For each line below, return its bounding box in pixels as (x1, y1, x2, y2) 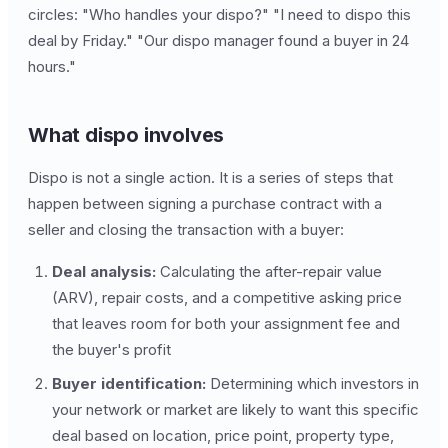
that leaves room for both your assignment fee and (52, 314, 400, 333)
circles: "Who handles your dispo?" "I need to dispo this (28, 5, 411, 24)
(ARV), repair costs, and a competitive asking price (52, 288, 402, 307)
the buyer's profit (52, 340, 171, 359)
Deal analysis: (52, 262, 156, 281)
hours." (28, 57, 76, 76)
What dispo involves (28, 123, 225, 147)
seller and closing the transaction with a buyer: (28, 220, 344, 239)
